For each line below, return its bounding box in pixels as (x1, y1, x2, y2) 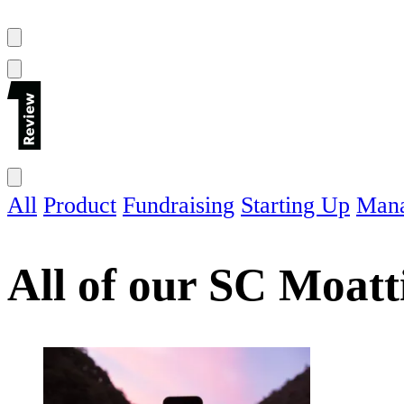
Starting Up (241, 192, 350, 219)
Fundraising (123, 192, 234, 219)
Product (43, 192, 116, 219)
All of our (7, 258, 208, 310)
